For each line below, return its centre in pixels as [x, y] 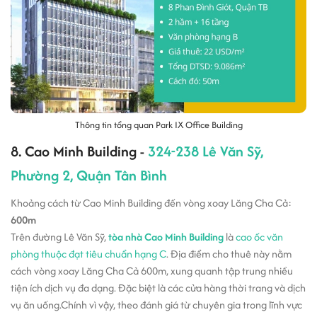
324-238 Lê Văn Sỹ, [206, 151]
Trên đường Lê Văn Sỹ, [59, 237]
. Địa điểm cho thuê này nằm [229, 254]
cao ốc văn [259, 237]
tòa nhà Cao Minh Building [166, 237]
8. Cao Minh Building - [79, 151]
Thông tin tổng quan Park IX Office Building [158, 125]
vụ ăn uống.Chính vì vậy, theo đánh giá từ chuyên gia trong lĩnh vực [156, 305]
